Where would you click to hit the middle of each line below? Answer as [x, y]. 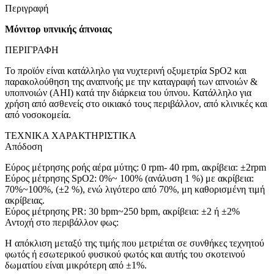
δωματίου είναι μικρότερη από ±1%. [76, 265]
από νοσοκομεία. [38, 115]
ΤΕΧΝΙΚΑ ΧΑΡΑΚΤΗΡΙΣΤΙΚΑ [71, 136]
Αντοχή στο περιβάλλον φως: [62, 223]
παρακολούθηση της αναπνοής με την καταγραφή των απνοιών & [131, 82]
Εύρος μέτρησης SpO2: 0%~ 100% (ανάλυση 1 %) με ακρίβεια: [129, 179]
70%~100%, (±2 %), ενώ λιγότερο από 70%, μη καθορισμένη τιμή [135, 190]
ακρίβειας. [25, 201]
